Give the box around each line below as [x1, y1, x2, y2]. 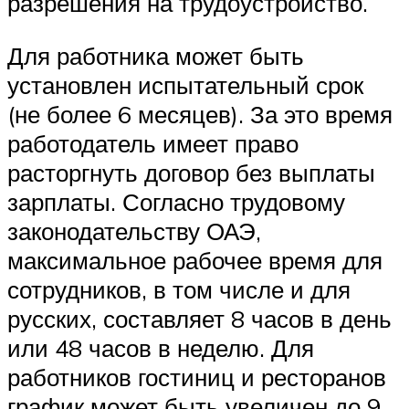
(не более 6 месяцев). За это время [7, 99, 393, 129]
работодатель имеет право [7, 128, 299, 158]
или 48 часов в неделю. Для [7, 332, 314, 362]
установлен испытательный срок [7, 69, 363, 100]
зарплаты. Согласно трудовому [7, 186, 345, 216]
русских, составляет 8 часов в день [7, 303, 392, 333]
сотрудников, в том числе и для [7, 274, 351, 304]
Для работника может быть [7, 40, 304, 70]
